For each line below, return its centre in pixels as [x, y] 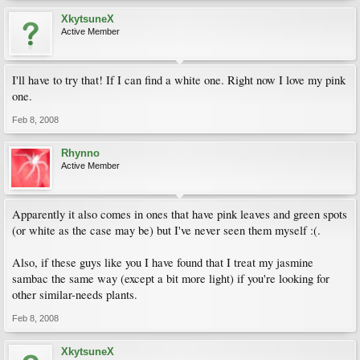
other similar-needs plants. [75, 295]
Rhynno [80, 153]
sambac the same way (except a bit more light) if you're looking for [171, 278]
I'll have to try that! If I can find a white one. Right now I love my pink [179, 80]
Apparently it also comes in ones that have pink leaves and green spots [180, 214]
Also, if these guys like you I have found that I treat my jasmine [163, 262]
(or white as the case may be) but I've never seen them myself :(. [166, 230]
